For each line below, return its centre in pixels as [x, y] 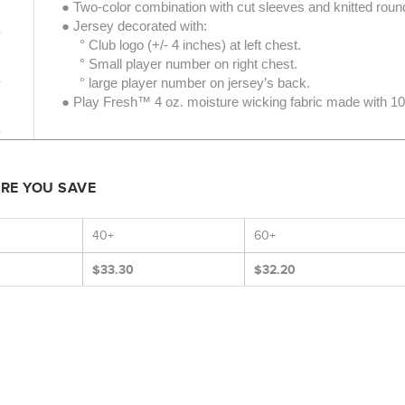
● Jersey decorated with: [134, 26]
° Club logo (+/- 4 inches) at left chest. [181, 45]
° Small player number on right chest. [179, 64]
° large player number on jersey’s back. [185, 83]
